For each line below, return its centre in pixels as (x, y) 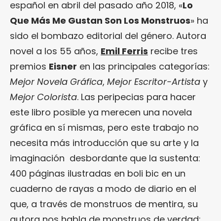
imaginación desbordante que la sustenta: (105, 158)
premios (29, 66)
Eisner (63, 66)
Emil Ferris (124, 51)
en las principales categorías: (143, 66)
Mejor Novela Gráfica (56, 82)
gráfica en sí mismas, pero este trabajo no (104, 128)
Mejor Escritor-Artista (154, 82)
